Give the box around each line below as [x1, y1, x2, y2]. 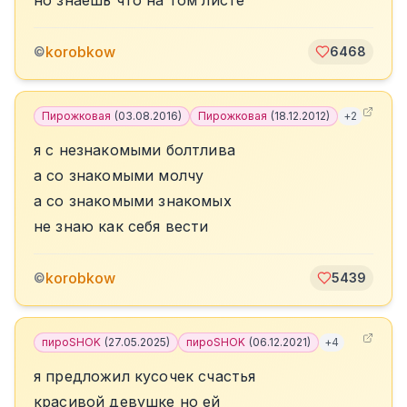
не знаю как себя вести [34, 217, 209, 235]
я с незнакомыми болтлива [34, 141, 235, 159]
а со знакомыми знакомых [34, 192, 232, 210]
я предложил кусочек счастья [34, 367, 256, 385]
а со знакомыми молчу [34, 166, 204, 184]
